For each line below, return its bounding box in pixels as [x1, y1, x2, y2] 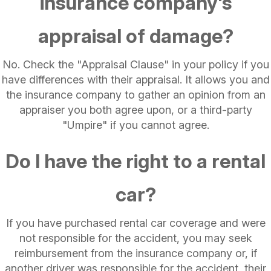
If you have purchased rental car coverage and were [5, 217, 266, 229]
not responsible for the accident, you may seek [19, 232, 252, 244]
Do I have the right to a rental [5, 149, 266, 173]
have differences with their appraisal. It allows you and [1, 73, 270, 86]
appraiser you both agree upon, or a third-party [19, 103, 252, 116]
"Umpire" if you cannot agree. [62, 119, 209, 131]
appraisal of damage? [38, 24, 233, 48]
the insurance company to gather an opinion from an [5, 88, 266, 101]
